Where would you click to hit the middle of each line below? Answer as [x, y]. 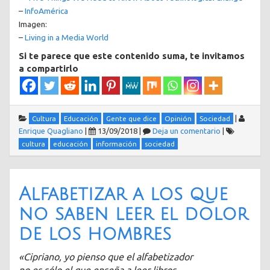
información [116, 144]
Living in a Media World [67, 37]
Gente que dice [131, 119]
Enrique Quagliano [51, 131]
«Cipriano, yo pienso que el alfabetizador [106, 257]
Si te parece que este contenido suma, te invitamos [132, 56]
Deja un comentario [187, 131]
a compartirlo [49, 69]
